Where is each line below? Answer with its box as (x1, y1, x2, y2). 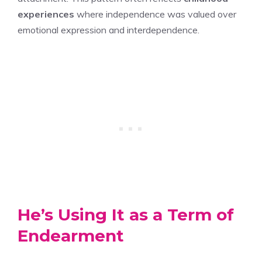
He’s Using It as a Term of (18, 204, 234, 225)
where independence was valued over (74, 8, 236, 20)
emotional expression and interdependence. (18, 23, 199, 36)
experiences (18, 8, 74, 20)
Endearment (18, 225, 124, 246)
